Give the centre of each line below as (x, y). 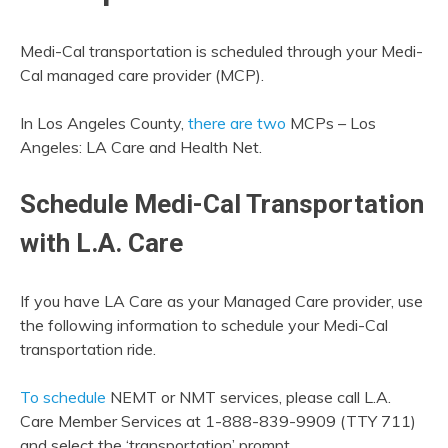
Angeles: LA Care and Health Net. (141, 147)
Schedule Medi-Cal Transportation (222, 204)
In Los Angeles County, (104, 123)
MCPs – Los (331, 123)
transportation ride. (88, 349)
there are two (237, 123)
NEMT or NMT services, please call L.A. (248, 397)
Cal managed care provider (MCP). (142, 75)
